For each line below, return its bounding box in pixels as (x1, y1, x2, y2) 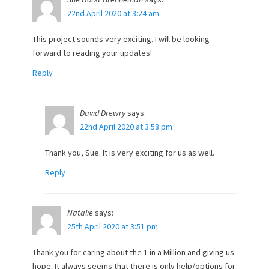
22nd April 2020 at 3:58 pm (80, 121, 172, 132)
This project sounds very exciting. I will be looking (32, 34, 210, 44)
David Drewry (80, 107, 125, 118)
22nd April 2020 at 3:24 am (67, 8, 159, 19)
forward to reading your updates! (32, 47, 152, 58)
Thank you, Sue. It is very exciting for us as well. (45, 147, 214, 158)
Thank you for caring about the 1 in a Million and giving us (32, 247, 234, 258)
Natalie (67, 207, 93, 218)
